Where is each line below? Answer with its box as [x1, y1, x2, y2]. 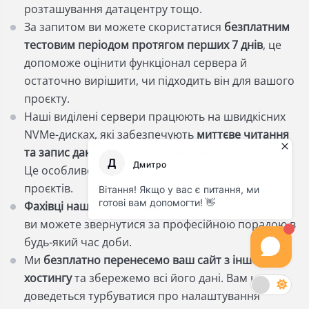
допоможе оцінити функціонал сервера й [24, 55, 247, 70]
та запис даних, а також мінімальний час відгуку [24, 145, 283, 160]
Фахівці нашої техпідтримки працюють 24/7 [24, 199, 259, 214]
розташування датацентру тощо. [24, 1, 205, 17]
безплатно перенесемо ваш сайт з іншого [43, 252, 270, 268]
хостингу [24, 270, 72, 286]
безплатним [224, 19, 290, 34]
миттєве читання [197, 127, 289, 142]
